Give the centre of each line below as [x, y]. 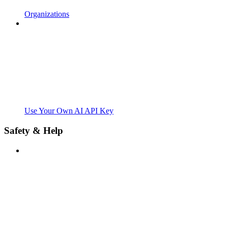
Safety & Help [34, 131]
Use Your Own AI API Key [69, 111]
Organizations [47, 14]
